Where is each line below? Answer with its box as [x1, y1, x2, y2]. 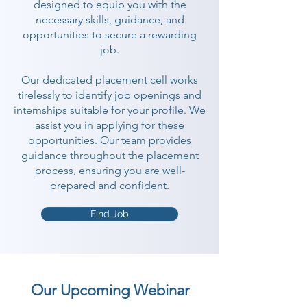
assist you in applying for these [35, 119, 184, 132]
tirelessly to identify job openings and [18, 88, 201, 101]
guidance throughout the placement [21, 149, 199, 162]
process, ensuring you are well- [34, 164, 185, 177]
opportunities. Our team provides [28, 134, 191, 147]
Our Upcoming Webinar [30, 281, 189, 299]
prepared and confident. [50, 179, 169, 192]
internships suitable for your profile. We [14, 103, 206, 116]
